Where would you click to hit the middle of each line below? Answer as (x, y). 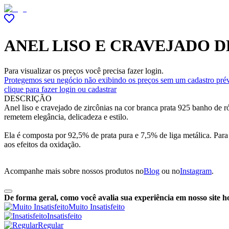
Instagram (196, 171)
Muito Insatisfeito (97, 207)
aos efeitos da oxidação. (42, 144)
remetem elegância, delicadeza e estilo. (66, 117)
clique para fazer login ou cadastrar (60, 89)
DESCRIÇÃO (28, 98)
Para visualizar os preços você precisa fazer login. (84, 71)
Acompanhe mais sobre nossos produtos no (74, 171)
